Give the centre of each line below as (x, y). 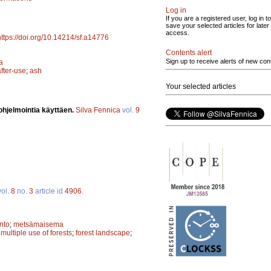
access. (178, 33)
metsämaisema (38, 224)
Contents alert (189, 53)
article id (49, 191)
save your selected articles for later (217, 25)
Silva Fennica (98, 110)
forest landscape (103, 233)
